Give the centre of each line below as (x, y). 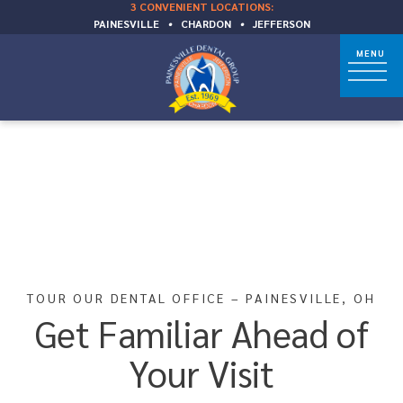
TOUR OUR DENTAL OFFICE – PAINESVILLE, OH (201, 298)
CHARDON (206, 23)
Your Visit (201, 372)
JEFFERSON (281, 23)
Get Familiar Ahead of (201, 333)
